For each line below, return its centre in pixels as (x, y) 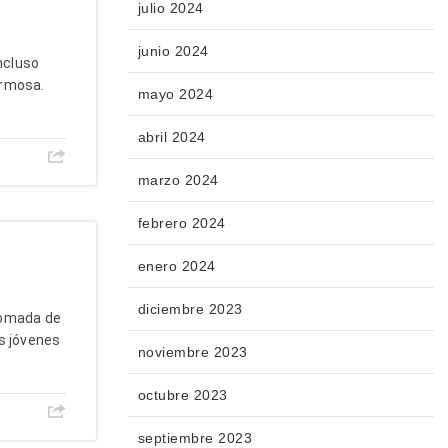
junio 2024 (173, 51)
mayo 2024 (175, 94)
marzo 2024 (178, 180)
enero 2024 (176, 266)
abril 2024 (171, 137)
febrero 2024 (181, 223)
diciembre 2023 (190, 309)
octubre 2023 (182, 395)
